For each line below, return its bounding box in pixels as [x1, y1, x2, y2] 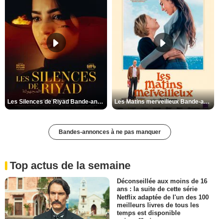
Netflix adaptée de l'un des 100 [117, 193, 209, 201]
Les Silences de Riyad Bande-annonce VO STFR [97, 98, 103, 106]
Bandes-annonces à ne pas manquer [58, 129, 161, 136]
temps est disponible [117, 209, 180, 217]
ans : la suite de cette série [117, 185, 197, 193]
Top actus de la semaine [10, 159, 131, 172]
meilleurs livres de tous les [117, 201, 199, 209]
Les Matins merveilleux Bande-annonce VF [204, 98, 210, 106]
